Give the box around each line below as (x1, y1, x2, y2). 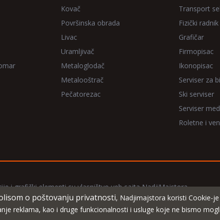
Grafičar (179, 32, 204, 42)
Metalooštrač (61, 75, 104, 84)
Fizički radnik (179, 18, 219, 27)
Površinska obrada (61, 18, 120, 27)
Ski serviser (179, 89, 214, 99)
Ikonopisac (179, 61, 213, 70)
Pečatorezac (61, 89, 101, 99)
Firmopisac (179, 47, 214, 56)
